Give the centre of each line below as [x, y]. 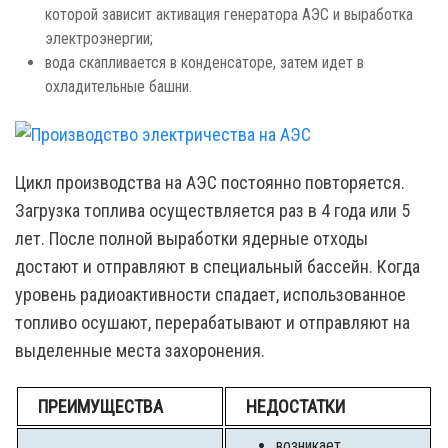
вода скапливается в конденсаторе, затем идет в [204, 63]
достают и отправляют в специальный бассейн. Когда [217, 266]
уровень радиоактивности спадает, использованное [210, 294]
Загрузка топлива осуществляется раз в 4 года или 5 [212, 210]
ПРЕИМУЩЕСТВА [100, 406]
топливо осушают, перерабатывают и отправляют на [212, 322]
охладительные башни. [118, 87]
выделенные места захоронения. [140, 350]
